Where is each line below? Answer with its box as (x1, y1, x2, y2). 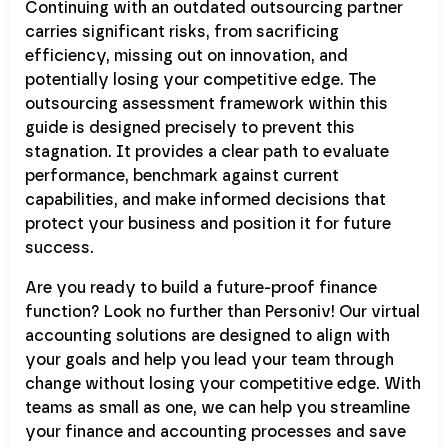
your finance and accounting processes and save (25, 421, 406, 441)
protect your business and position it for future (25, 213, 391, 233)
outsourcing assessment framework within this (25, 93, 388, 113)
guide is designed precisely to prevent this (25, 117, 355, 137)
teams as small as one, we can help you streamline (25, 397, 410, 417)
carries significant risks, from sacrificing (25, 21, 339, 41)
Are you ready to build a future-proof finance (25, 277, 377, 297)
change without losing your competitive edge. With (25, 373, 421, 393)
